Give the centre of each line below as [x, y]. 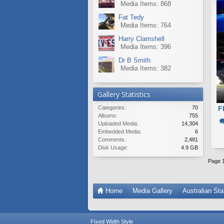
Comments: [112, 139]
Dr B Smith [134, 60]
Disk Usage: [113, 147]
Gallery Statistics [124, 94]
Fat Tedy [131, 17]
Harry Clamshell [141, 39]
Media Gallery [152, 191]
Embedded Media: [120, 131]
